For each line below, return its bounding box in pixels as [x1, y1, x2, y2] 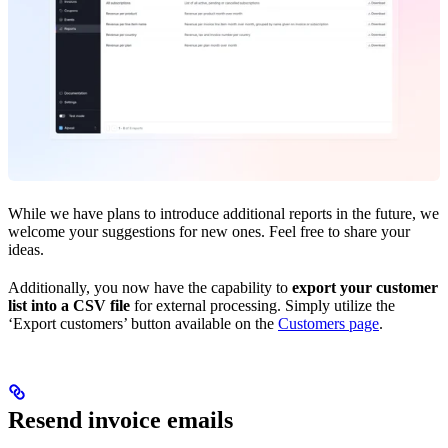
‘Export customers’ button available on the [8, 315, 278, 333]
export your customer [292, 279, 438, 297]
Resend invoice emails [8, 407, 233, 434]
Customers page [278, 315, 379, 333]
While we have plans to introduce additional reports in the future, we [8, 205, 439, 223]
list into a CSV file [8, 297, 130, 315]
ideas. [8, 241, 44, 259]
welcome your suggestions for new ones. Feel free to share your [8, 223, 410, 241]
